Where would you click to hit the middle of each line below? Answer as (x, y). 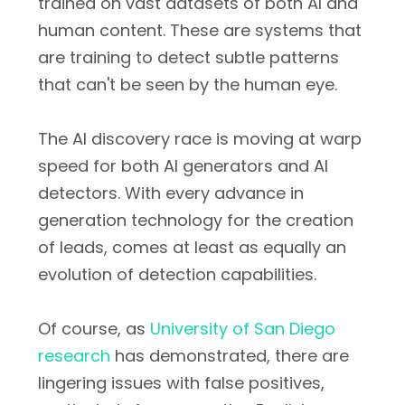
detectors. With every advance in (171, 193)
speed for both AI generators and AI (183, 166)
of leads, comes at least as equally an (192, 247)
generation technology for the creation (196, 220)
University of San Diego (243, 329)
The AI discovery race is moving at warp (200, 139)
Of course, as (94, 329)
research (74, 356)
